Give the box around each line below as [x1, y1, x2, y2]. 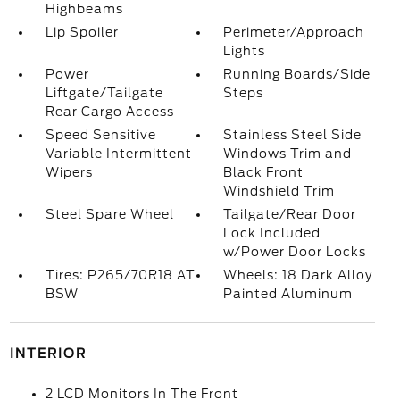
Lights [223, 44, 266, 58]
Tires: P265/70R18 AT [45, 268, 196, 282]
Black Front [223, 165, 304, 179]
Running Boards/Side [223, 67, 371, 81]
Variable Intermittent [45, 146, 192, 161]
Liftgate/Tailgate [45, 86, 163, 100]
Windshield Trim [223, 184, 336, 198]
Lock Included [223, 226, 321, 240]
